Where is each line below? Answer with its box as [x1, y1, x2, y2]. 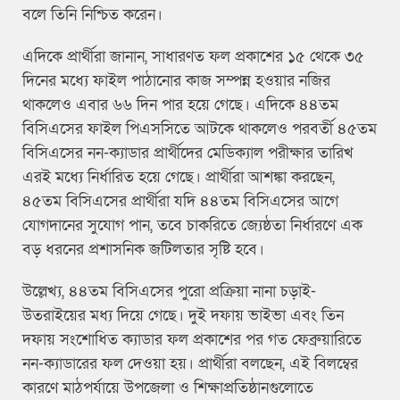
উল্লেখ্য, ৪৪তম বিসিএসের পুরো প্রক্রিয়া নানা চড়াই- [22, 281, 316, 303]
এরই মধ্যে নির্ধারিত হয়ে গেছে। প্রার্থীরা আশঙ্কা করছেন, [22, 167, 335, 188]
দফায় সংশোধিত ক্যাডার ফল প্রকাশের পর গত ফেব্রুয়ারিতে [22, 329, 362, 351]
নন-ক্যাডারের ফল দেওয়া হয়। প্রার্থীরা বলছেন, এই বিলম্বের [22, 354, 358, 375]
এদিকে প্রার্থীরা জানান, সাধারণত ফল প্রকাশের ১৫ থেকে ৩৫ [22, 46, 364, 68]
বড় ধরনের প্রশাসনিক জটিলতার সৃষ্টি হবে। [22, 239, 264, 261]
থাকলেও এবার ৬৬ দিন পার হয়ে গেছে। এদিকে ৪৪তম [22, 95, 338, 116]
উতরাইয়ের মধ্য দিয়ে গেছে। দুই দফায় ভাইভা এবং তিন [22, 305, 344, 327]
